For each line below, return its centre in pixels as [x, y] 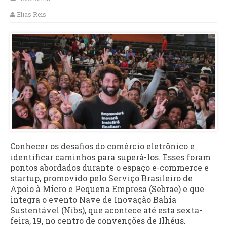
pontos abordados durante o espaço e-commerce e [109, 167]
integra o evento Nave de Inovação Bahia [93, 199]
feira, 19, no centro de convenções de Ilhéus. [98, 220]
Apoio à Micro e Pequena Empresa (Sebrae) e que [107, 188]
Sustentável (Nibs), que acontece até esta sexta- [106, 210]
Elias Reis [31, 14]
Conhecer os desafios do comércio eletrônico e [102, 146]
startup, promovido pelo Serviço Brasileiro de [101, 178]
